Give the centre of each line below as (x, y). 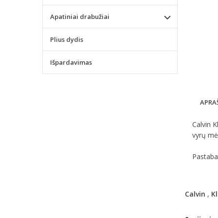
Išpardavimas (71, 62)
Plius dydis (67, 39)
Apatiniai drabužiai (80, 17)
